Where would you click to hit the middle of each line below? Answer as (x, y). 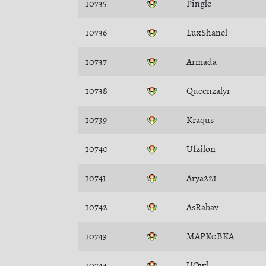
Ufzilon (201, 149)
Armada (202, 62)
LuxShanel (207, 33)
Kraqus (200, 120)
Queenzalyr (208, 91)
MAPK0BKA (210, 236)
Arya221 (202, 178)
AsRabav (202, 207)
